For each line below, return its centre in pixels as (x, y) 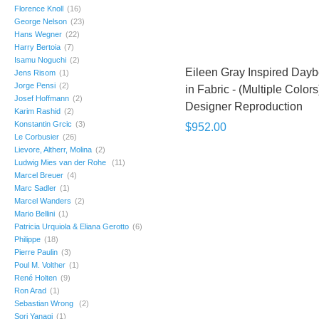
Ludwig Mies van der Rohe (61, 162)
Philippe (27, 239)
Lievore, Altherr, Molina (53, 150)
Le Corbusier (37, 137)
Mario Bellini (35, 214)
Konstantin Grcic (43, 124)
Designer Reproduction (244, 106)
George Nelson (41, 21)
